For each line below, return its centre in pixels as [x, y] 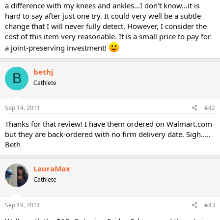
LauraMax [52, 168]
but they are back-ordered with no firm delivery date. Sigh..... [108, 134]
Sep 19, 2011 [23, 205]
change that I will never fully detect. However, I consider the [106, 26]
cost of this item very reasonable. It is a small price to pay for [108, 36]
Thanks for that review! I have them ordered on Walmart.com [109, 124]
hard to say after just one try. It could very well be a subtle [103, 15]
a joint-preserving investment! [57, 47]
